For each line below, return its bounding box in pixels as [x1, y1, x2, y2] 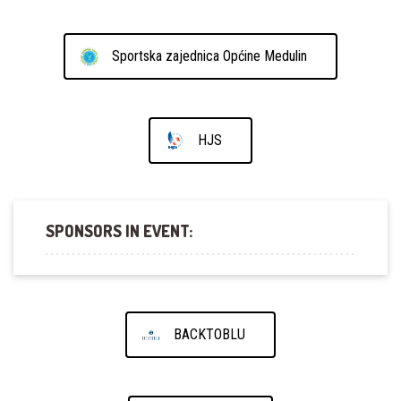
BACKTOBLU [174, 326, 246, 344]
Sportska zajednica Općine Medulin [112, 47, 308, 64]
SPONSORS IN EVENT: [45, 220, 192, 241]
